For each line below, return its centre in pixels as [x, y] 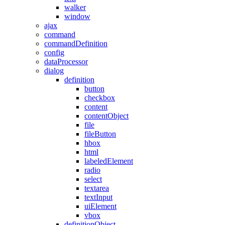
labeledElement [109, 161]
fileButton [100, 134]
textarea [97, 188]
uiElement [100, 206]
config [54, 52]
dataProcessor [66, 61]
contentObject [106, 116]
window [77, 16]
